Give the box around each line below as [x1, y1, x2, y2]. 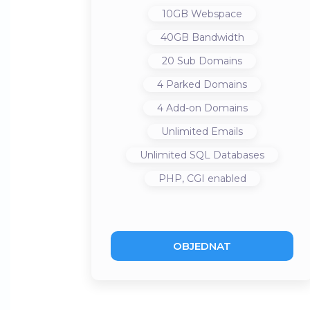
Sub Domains [174, 55, 242, 67]
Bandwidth [188, 31, 244, 44]
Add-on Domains [163, 102, 248, 114]
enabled [204, 172, 246, 185]
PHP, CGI [158, 172, 205, 185]
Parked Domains [163, 78, 247, 91]
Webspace [188, 8, 242, 20]
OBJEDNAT [173, 239, 231, 253]
